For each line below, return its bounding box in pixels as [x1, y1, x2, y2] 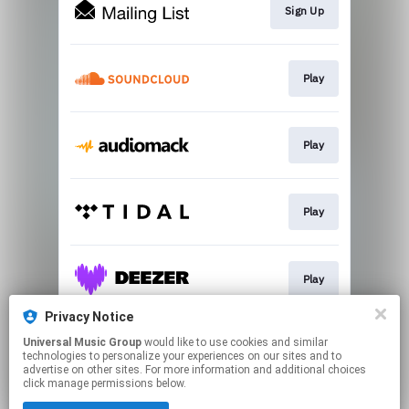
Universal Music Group [23, 336, 142, 349]
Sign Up [284, 4, 324, 18]
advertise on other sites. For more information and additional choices [23, 363, 366, 376]
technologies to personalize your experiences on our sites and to [23, 350, 341, 362]
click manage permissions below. [23, 377, 186, 390]
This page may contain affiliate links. [116, 390, 293, 404]
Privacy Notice [45, 309, 133, 324]
